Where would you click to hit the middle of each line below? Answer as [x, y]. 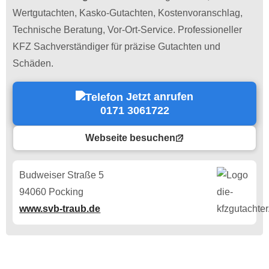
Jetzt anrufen [158, 96]
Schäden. [33, 63]
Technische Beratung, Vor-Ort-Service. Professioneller [128, 29]
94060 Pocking [52, 192]
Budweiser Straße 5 [62, 175]
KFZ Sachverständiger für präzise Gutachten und [117, 46]
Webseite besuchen [130, 138]
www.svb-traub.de [60, 209]
